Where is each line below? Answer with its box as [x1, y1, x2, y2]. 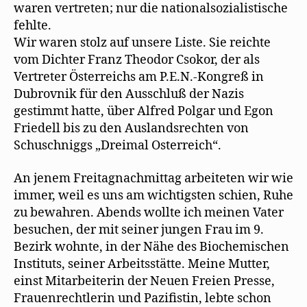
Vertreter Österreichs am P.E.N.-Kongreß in [14, 69, 264, 85]
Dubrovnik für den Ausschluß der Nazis [14, 86, 244, 102]
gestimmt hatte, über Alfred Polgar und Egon [14, 103, 273, 119]
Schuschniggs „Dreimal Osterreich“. [14, 138, 221, 153]
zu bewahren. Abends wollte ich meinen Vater [14, 204, 284, 221]
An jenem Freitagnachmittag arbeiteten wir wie [14, 170, 293, 186]
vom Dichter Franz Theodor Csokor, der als [14, 52, 260, 68]
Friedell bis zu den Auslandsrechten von [14, 121, 249, 136]
